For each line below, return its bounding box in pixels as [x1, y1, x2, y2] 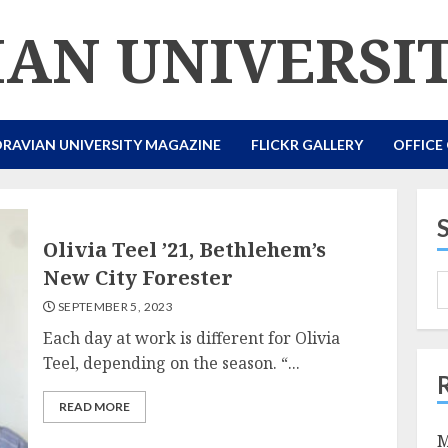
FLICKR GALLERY [251, 136, 363, 153]
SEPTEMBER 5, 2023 [55, 298, 173, 314]
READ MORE [59, 398, 131, 414]
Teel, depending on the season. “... [43, 351, 301, 374]
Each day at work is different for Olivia [43, 326, 341, 349]
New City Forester [43, 263, 234, 291]
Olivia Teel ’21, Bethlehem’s [43, 235, 327, 263]
